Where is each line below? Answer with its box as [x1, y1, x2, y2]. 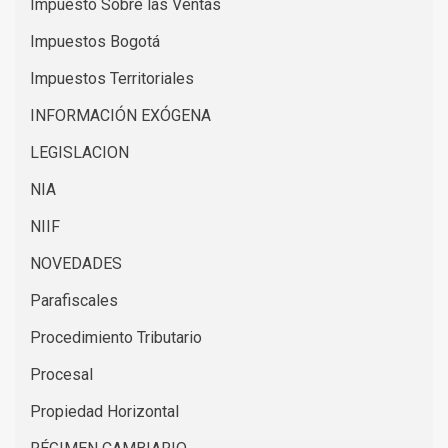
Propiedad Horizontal [30, 402, 179, 422]
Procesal [30, 365, 93, 385]
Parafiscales [30, 291, 118, 311]
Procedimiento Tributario [30, 328, 202, 348]
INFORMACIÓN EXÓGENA [30, 106, 211, 126]
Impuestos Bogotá [30, 32, 160, 52]
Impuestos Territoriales [30, 69, 194, 89]
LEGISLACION [30, 143, 129, 163]
